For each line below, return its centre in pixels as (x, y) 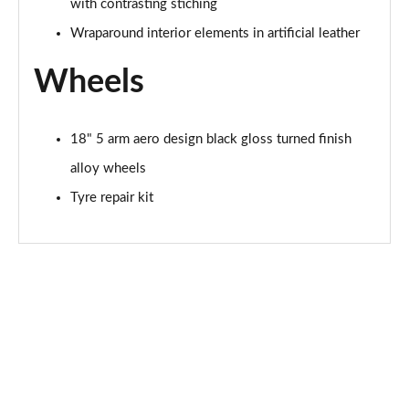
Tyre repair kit (112, 198)
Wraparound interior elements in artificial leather (215, 33)
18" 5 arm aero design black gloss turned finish (211, 139)
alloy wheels (108, 168)
